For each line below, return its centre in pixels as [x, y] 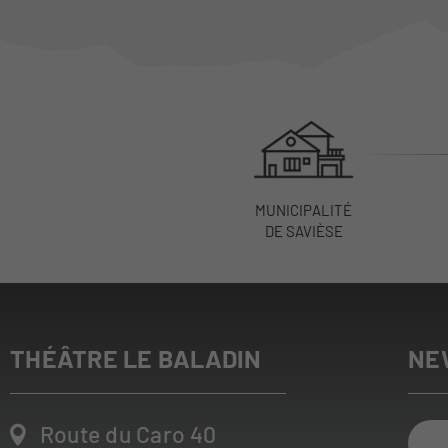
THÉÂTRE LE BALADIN [136, 357]
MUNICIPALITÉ [303, 209]
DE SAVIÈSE [303, 230]
